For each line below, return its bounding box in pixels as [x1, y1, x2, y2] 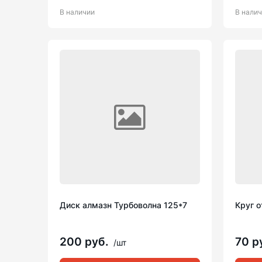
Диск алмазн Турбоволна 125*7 [60, 200, 187, 210]
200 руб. [60, 235, 112, 249]
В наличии [60, 8, 95, 16]
